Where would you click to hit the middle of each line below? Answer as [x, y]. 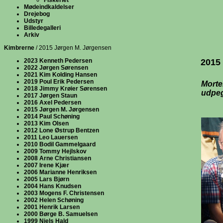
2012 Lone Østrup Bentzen [61, 130]
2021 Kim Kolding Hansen [60, 75]
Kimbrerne [19, 48]
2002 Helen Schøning [54, 200]
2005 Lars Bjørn [47, 179]
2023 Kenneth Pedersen [58, 61]
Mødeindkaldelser [49, 7]
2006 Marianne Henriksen [60, 172]
